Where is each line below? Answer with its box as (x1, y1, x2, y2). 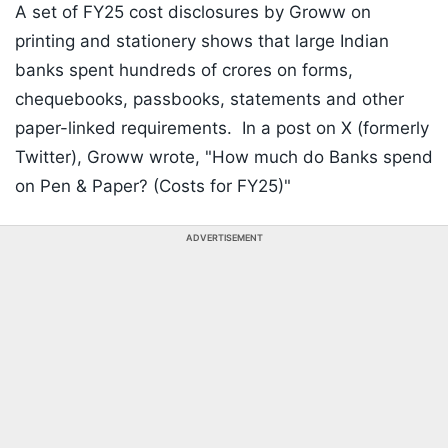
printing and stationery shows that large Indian (15, 31, 389, 52)
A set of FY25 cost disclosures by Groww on (15, 2, 371, 23)
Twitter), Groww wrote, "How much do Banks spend (15, 147, 433, 168)
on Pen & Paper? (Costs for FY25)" (15, 176, 291, 197)
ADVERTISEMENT (185, 232, 263, 244)
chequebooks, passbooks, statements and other (15, 89, 404, 110)
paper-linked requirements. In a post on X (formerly (15, 118, 429, 139)
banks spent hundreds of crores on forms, (15, 60, 353, 81)
